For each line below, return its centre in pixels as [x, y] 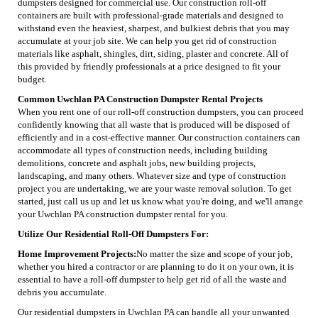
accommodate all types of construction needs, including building [143, 150]
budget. [32, 79]
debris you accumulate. [62, 292]
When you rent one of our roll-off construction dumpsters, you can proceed [161, 111]
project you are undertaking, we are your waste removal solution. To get [155, 188]
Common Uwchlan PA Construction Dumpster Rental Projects [140, 99]
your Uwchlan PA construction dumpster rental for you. [123, 214]
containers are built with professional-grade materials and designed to [151, 15]
